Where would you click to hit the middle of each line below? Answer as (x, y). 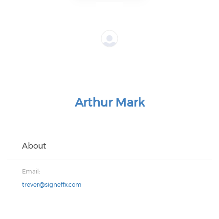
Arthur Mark (109, 102)
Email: (31, 171)
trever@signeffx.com (52, 184)
